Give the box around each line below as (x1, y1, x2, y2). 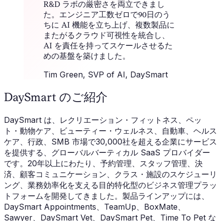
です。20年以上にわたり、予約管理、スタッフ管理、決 (4, 158, 203, 168)
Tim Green (43, 69, 83, 79)
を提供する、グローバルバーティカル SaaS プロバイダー (4, 147, 210, 157)
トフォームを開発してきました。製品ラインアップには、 (4, 190, 209, 201)
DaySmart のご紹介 (4, 90, 108, 104)
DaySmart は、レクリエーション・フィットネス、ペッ (4, 114, 202, 125)
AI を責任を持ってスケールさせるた (43, 40, 173, 50)
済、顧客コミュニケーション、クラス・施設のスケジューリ (4, 169, 217, 179)
